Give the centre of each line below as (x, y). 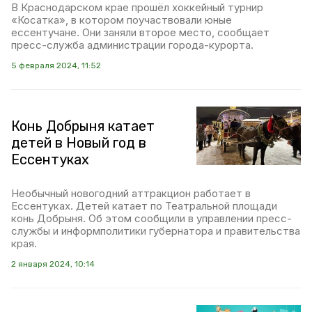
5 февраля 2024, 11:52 (56, 65)
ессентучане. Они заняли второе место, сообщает (140, 32)
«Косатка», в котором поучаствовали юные (122, 19)
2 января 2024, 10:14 (53, 264)
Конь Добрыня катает (83, 126)
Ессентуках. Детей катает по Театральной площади (144, 205)
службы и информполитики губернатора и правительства (156, 231)
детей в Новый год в (79, 142)
